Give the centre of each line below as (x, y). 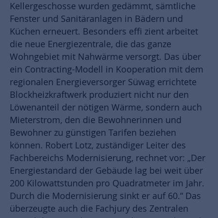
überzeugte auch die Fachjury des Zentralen (99, 208)
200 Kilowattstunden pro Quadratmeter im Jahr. (107, 183)
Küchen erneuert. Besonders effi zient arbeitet (104, 31)
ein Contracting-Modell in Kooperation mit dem (107, 69)
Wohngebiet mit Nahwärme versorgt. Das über (105, 56)
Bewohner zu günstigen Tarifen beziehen (93, 132)
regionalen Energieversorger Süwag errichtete (103, 82)
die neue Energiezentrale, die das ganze (91, 44)
